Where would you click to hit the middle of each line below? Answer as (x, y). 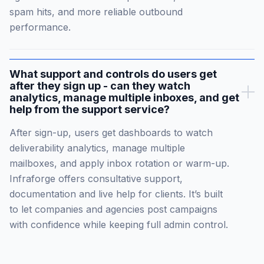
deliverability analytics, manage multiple (97, 148)
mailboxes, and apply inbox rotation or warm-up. (119, 164)
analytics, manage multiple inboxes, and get (124, 98)
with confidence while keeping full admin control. (119, 225)
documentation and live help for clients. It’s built (116, 194)
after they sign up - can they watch (100, 86)
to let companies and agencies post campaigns (113, 209)
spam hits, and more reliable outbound (96, 12)
